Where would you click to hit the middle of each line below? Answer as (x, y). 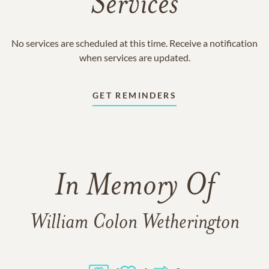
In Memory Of (134, 187)
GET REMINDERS (134, 95)
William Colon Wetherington (134, 223)
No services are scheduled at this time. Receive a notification (134, 43)
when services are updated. (134, 57)
